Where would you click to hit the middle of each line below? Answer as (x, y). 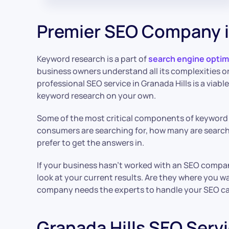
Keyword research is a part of (93, 59)
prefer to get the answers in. (90, 142)
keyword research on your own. (96, 95)
